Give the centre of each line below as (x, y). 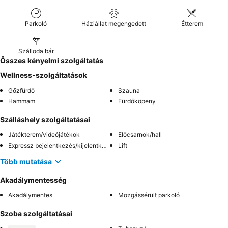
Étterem (192, 24)
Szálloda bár (36, 51)
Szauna (129, 90)
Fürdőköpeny (137, 101)
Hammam (22, 101)
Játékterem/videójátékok (44, 135)
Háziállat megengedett (114, 24)
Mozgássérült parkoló (149, 195)
